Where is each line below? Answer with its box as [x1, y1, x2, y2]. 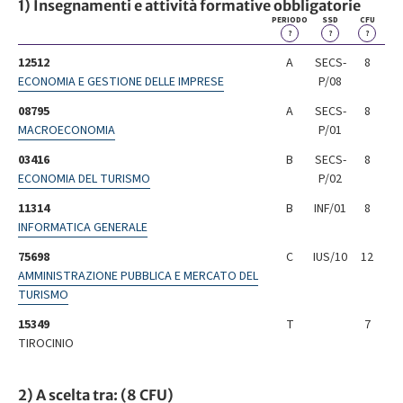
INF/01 [314, 200, 346, 219]
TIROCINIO [18, 335, 74, 354]
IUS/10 [313, 248, 347, 267]
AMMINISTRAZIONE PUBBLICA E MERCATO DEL [18, 267, 258, 286]
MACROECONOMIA [18, 121, 115, 140]
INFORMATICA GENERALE [18, 219, 148, 237]
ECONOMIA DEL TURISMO [18, 170, 150, 189]
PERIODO [272, 13, 308, 27]
